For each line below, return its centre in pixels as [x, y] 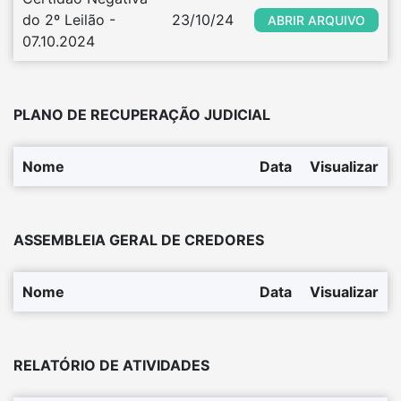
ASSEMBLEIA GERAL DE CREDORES [139, 240]
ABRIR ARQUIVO [316, 20]
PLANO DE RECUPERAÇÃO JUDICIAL [142, 115]
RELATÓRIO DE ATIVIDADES [111, 365]
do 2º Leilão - [69, 20]
